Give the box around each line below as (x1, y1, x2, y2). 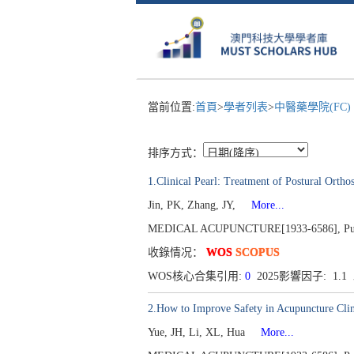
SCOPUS (235, 247, 280, 258)
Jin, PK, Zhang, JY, (148, 199, 239, 211)
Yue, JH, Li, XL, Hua (148, 326, 248, 338)
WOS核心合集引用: (148, 270, 245, 282)
